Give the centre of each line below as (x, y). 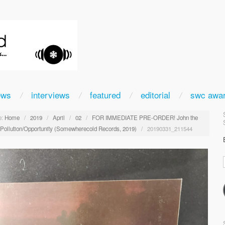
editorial (155, 95)
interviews (50, 95)
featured (105, 95)
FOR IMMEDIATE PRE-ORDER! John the (145, 117)
